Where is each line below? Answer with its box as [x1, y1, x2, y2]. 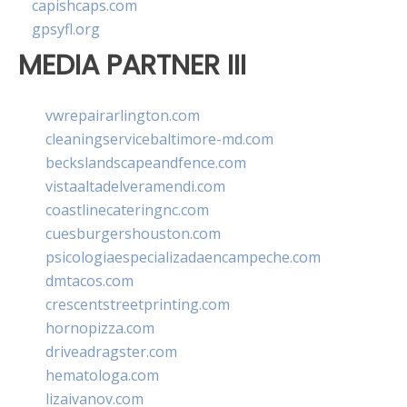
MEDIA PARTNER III [18, 45, 246, 85]
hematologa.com [45, 364, 159, 385]
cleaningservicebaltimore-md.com [45, 128, 273, 149]
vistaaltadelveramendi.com [45, 175, 225, 196]
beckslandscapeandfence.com [45, 152, 246, 173]
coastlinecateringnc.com [45, 199, 209, 220]
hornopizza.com [45, 317, 154, 338]
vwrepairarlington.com [45, 104, 200, 125]
